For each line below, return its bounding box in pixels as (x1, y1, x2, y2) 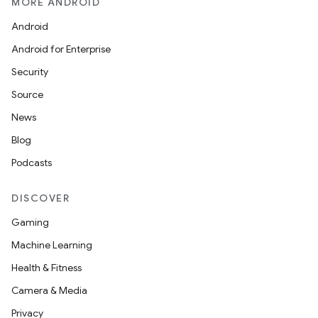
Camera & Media (11, 284, 87, 297)
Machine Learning (11, 238, 92, 251)
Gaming (11, 216, 49, 229)
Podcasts (11, 156, 52, 169)
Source (11, 88, 43, 101)
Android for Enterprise (11, 43, 111, 55)
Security (11, 65, 48, 78)
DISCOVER (11, 192, 70, 204)
